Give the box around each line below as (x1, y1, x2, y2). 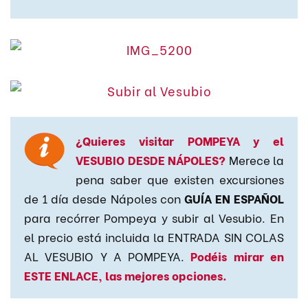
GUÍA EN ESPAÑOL (184, 189, 284, 206)
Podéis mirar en (190, 247, 285, 264)
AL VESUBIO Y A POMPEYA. (24, 247, 191, 264)
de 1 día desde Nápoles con (24, 189, 184, 206)
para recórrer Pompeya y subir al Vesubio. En (24, 208, 284, 225)
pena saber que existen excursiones (76, 170, 284, 187)
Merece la (225, 151, 284, 168)
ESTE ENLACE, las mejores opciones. (24, 266, 227, 283)
